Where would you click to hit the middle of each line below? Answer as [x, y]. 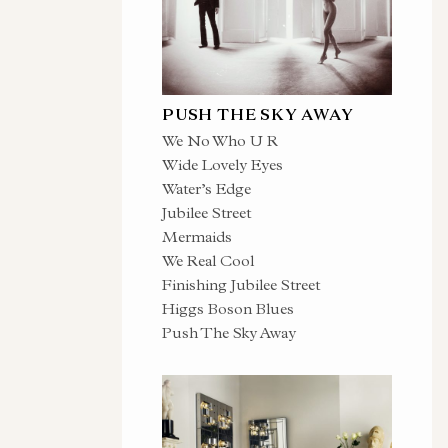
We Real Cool [208, 260]
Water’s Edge [206, 188]
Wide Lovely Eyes [222, 164]
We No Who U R [220, 140]
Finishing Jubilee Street [241, 284]
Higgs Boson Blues [228, 308]
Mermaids [197, 236]
